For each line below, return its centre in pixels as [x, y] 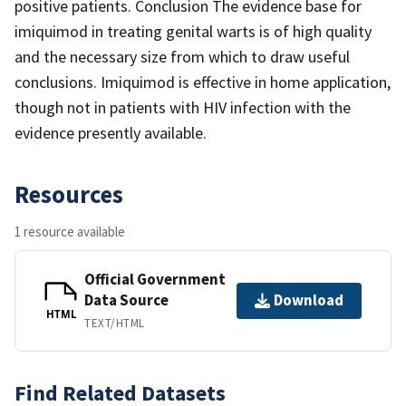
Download [309, 300]
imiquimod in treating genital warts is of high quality [193, 31]
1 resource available [70, 231]
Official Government [155, 279]
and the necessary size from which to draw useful [182, 56]
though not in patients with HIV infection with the [183, 107]
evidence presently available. [111, 132]
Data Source [126, 300]
